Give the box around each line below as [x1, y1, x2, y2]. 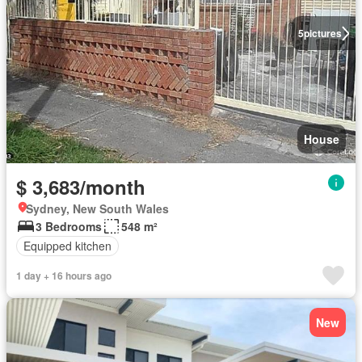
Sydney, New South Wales [26, 200, 169, 217]
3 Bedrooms [36, 217, 102, 234]
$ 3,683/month [16, 172, 145, 200]
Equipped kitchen [23, 238, 112, 254]
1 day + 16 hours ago [16, 267, 112, 283]
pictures [303, 26, 342, 41]
